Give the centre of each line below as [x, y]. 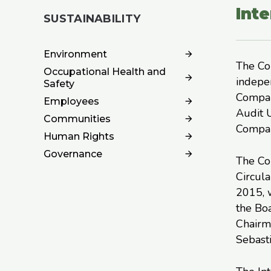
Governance [73, 154]
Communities [77, 119]
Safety [59, 83]
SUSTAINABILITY [92, 18]
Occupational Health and [105, 71]
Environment [75, 54]
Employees [71, 101]
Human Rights [79, 136]
